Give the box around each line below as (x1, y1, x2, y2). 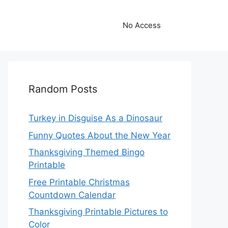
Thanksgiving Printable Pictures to (28, 207, 168, 217)
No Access (123, 20, 161, 30)
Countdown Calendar (28, 189, 116, 200)
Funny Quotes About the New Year (28, 130, 170, 140)
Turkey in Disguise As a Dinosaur (28, 113, 162, 123)
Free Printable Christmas (28, 177, 130, 187)
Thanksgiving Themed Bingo (28, 147, 145, 157)
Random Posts (28, 83, 97, 95)
